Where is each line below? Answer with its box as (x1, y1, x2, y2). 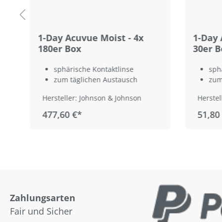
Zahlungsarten (10, 192, 75, 204)
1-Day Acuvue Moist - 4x (38, 32, 143, 44)
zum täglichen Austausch (54, 75, 137, 85)
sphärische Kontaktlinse (54, 64, 133, 74)
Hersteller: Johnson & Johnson (42, 93, 141, 103)
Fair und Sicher (10, 205, 72, 218)
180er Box (38, 43, 81, 55)
